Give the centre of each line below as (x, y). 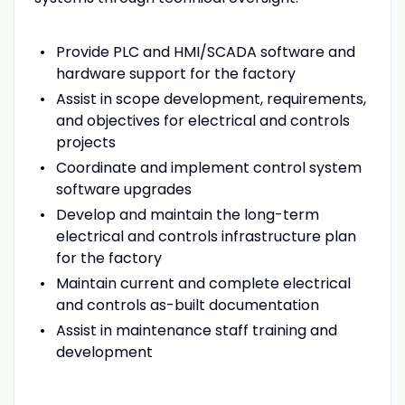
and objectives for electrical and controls (202, 120)
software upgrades (123, 189)
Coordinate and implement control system (208, 167)
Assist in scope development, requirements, (211, 99)
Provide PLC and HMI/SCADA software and (205, 52)
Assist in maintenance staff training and (196, 330)
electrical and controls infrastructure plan (206, 236)
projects (85, 142)
